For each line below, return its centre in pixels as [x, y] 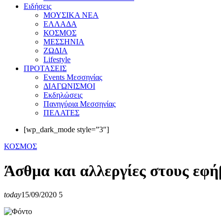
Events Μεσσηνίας [73, 77]
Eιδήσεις [37, 6]
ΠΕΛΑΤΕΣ [61, 113]
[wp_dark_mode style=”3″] [66, 130]
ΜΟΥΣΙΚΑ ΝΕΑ [71, 15]
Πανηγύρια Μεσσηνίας [79, 104]
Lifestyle [57, 60]
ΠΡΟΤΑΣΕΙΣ [45, 69]
